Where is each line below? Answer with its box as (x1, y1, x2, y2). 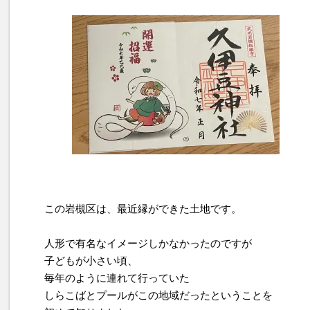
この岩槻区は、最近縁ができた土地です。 (44, 203, 241, 215)
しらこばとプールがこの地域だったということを (44, 289, 273, 302)
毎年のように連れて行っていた (44, 272, 190, 284)
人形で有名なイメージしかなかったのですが (44, 237, 252, 250)
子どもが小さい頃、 (44, 255, 138, 267)
